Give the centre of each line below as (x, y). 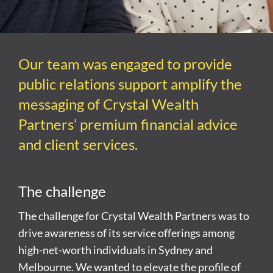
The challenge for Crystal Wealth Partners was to (134, 215)
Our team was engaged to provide (125, 63)
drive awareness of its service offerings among (126, 232)
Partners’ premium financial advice (128, 124)
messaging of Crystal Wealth (108, 104)
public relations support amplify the (130, 83)
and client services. (78, 144)
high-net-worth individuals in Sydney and (115, 250)
